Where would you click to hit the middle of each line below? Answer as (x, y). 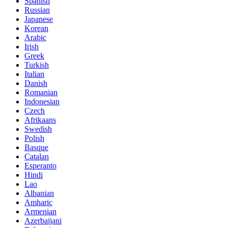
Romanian (41, 92)
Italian (34, 74)
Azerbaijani (43, 220)
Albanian (39, 193)
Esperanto (40, 165)
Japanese (39, 19)
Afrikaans (40, 120)
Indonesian (42, 101)
